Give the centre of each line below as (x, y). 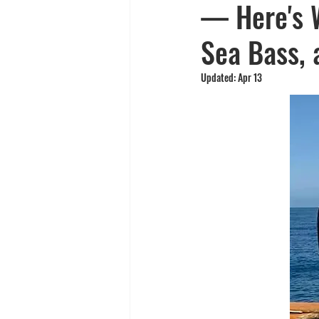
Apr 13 (250, 77)
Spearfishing (266, 11)
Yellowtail (182, 11)
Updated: (219, 77)
